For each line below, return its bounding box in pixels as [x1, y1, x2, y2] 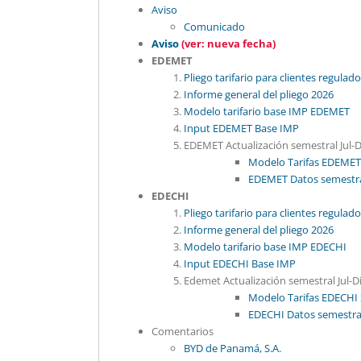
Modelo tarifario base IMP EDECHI [184, 239, 346, 254]
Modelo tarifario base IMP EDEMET [184, 104, 350, 118]
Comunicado [184, 19, 245, 34]
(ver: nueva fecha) [181, 36, 276, 51]
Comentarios [151, 324, 214, 338]
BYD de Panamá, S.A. [184, 341, 281, 355]
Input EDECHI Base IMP [184, 256, 296, 271]
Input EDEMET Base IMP [184, 121, 299, 135]
